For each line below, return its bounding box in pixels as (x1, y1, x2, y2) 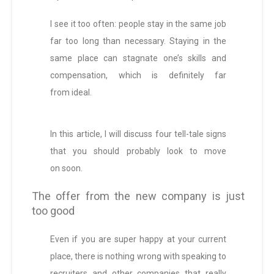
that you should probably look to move (50, 146, 226, 157)
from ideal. (50, 87, 92, 98)
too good (32, 204, 75, 218)
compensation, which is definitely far (50, 70, 226, 81)
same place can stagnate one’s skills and (50, 53, 226, 64)
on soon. (50, 163, 83, 174)
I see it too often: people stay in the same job (50, 19, 226, 29)
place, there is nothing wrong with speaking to (50, 251, 226, 262)
